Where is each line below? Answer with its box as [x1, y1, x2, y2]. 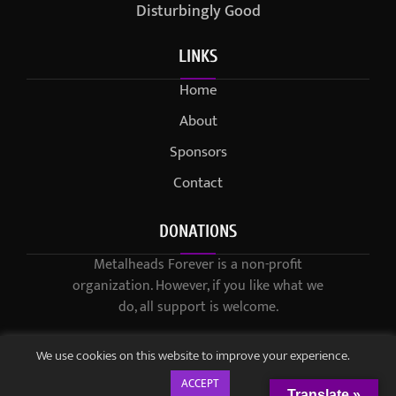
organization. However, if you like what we [72, 274, 324, 299]
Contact [173, 171, 223, 196]
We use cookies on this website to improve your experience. [36, 345, 360, 367]
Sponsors [169, 140, 227, 165]
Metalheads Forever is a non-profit [94, 253, 302, 278]
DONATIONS [159, 221, 237, 242]
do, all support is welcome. [118, 295, 278, 320]
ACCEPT [181, 374, 219, 393]
